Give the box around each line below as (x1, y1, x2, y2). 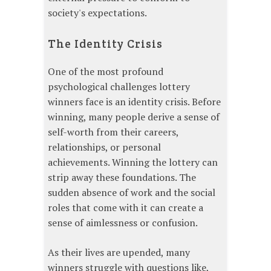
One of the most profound (48, 64, 163, 78)
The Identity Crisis (48, 36, 163, 51)
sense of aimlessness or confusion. (48, 215, 198, 229)
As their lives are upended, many (48, 245, 190, 259)
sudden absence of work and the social (48, 185, 215, 199)
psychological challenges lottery (48, 79, 190, 93)
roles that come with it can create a (48, 200, 203, 214)
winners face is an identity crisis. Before (48, 94, 221, 108)
